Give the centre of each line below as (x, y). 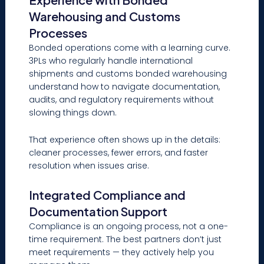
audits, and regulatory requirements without (122, 99)
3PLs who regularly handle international (111, 60)
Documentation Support (98, 211)
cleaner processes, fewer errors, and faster (119, 153)
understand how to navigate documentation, (125, 86)
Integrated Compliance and (108, 194)
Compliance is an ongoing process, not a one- (129, 226)
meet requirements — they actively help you (122, 252)
